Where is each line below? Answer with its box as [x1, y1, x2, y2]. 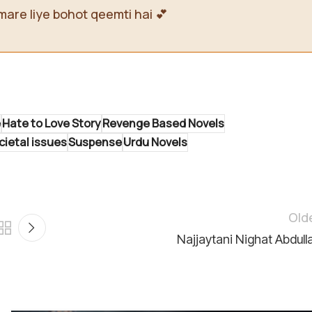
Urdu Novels [123, 134, 187, 150]
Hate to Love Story [2, 116, 101, 132]
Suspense [68, 134, 122, 150]
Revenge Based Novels [102, 116, 224, 132]
